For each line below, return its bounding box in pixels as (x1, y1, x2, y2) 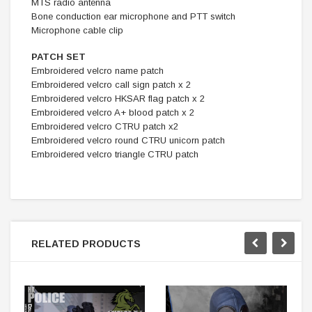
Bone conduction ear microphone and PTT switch (31, 11, 235, 22)
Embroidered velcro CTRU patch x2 (31, 121, 178, 132)
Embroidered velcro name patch (31, 65, 164, 76)
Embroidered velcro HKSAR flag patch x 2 (31, 93, 205, 104)
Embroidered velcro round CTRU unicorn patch (31, 135, 225, 146)
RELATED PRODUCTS (31, 238, 141, 249)
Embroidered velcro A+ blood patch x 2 (31, 107, 194, 118)
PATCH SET (31, 52, 86, 62)
